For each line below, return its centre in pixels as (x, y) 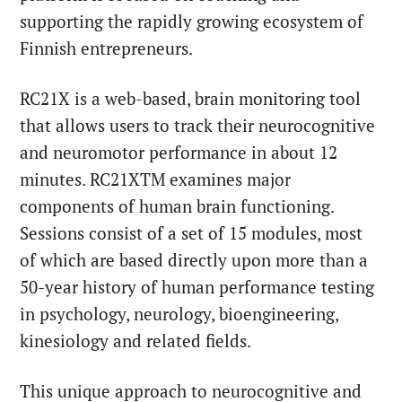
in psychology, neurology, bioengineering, (179, 315)
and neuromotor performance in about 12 (179, 153)
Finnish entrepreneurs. (109, 49)
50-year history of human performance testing (197, 288)
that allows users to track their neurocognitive (198, 126)
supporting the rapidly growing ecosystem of (192, 22)
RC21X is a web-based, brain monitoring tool (191, 99)
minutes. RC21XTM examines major (156, 180)
